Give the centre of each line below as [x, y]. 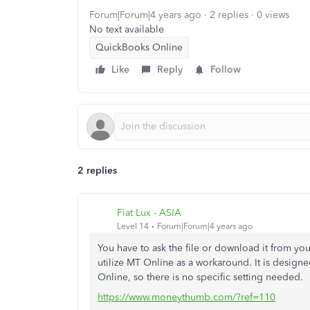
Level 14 [133, 226]
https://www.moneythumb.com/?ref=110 [186, 297]
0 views [273, 15]
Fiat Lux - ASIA [149, 212]
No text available [127, 29]
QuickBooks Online [139, 47]
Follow [226, 70]
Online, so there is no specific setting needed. [202, 277]
